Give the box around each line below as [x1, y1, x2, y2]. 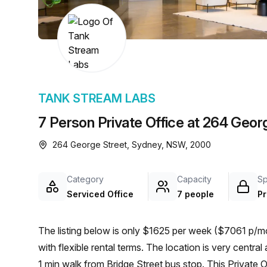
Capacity [177, 174, 212, 184]
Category [67, 174, 104, 184]
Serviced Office [67, 189, 133, 199]
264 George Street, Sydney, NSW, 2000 [52, 139, 211, 150]
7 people [177, 189, 214, 199]
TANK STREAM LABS [38, 91, 156, 105]
